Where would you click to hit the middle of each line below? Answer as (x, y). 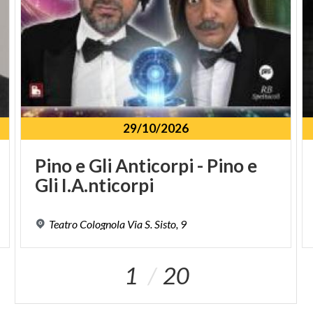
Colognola (103, 224)
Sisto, (167, 224)
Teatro (64, 224)
